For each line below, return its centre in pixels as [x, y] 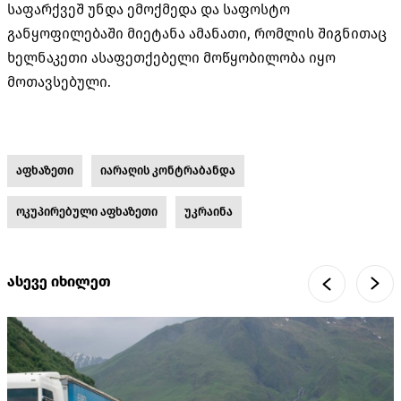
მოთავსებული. [59, 81]
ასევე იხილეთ [59, 282]
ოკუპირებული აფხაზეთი [87, 211]
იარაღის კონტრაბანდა [168, 170]
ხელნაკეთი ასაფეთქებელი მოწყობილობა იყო [171, 57]
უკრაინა [209, 211]
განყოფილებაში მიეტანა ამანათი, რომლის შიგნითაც [197, 33]
